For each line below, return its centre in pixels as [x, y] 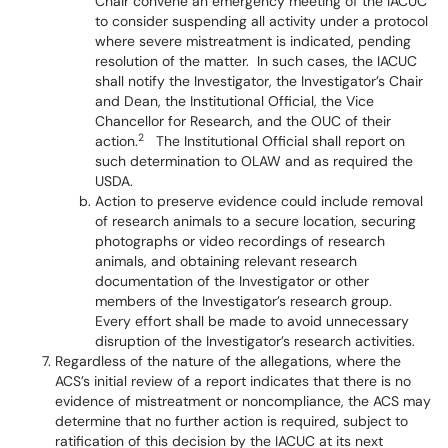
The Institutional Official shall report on [274, 141]
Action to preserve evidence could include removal [259, 201]
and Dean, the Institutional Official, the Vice [234, 101]
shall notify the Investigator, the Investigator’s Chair [259, 81]
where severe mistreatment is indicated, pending [253, 41]
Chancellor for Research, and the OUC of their [243, 121]
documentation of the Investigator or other [232, 281]
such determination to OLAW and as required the [254, 161]
